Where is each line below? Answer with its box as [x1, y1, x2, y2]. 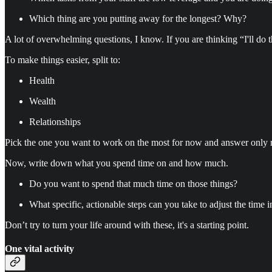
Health [29, 75, 55, 86]
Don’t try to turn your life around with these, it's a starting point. [5, 219, 249, 230]
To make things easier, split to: [5, 54, 120, 65]
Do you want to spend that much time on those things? [29, 178, 237, 189]
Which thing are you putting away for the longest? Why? [29, 13, 246, 24]
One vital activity [5, 243, 74, 254]
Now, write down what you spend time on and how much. [5, 157, 228, 168]
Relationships [29, 116, 81, 127]
